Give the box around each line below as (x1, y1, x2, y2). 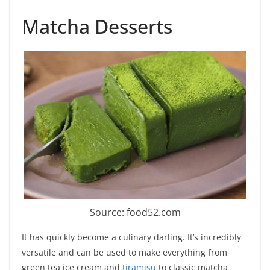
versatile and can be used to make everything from (22, 246, 227, 258)
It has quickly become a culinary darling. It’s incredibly (22, 231, 241, 243)
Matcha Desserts (22, 13, 172, 40)
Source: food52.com (89, 205, 181, 219)
